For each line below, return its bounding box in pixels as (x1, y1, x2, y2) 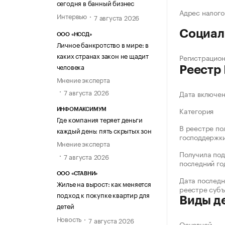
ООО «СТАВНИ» (56, 170, 98, 176)
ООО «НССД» (56, 32, 92, 38)
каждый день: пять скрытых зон (56, 125, 152, 136)
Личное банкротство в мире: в (56, 39, 149, 50)
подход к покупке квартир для (56, 189, 150, 199)
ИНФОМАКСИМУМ (56, 106, 107, 113)
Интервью (56, 10, 87, 21)
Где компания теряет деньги (56, 114, 143, 125)
